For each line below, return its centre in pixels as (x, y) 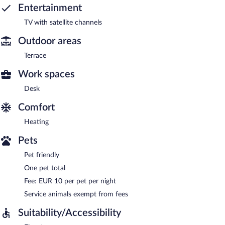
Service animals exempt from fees (76, 194)
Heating (36, 122)
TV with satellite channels (63, 22)
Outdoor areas (50, 41)
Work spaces (46, 74)
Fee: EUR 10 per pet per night (70, 181)
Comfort (36, 107)
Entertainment (50, 8)
